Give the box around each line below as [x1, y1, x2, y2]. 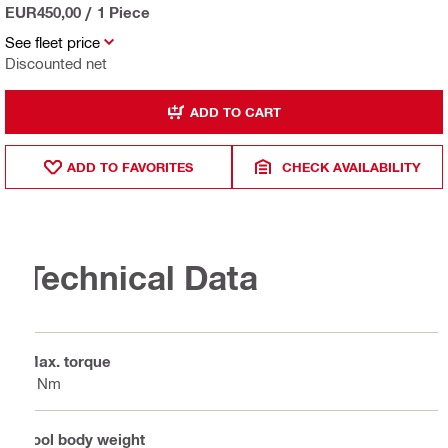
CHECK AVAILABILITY [282, 158, 422, 175]
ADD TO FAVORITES [67, 158, 194, 175]
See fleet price [5, 33, 100, 52]
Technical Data [25, 257, 258, 297]
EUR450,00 [5, 3, 81, 22]
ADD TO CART [190, 103, 281, 120]
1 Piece [97, 3, 150, 22]
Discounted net [5, 54, 107, 73]
